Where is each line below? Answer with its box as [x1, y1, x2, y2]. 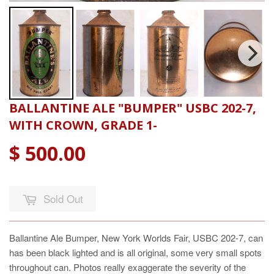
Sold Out [43, 191, 83, 207]
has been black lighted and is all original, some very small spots [9, 246, 262, 259]
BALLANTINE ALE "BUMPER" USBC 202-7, [9, 100, 256, 117]
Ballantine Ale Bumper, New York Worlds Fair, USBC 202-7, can [9, 231, 263, 245]
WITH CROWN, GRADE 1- [9, 117, 157, 134]
